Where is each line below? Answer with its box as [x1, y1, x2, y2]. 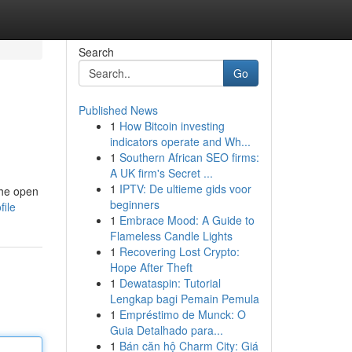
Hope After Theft [109, 259, 192, 275]
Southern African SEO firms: [119, 149, 259, 165]
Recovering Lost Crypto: [119, 244, 240, 259]
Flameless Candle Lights [109, 228, 233, 244]
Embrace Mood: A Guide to [119, 212, 255, 228]
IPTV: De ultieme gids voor [119, 181, 251, 196]
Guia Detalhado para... [109, 322, 223, 338]
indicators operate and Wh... [109, 134, 251, 149]
